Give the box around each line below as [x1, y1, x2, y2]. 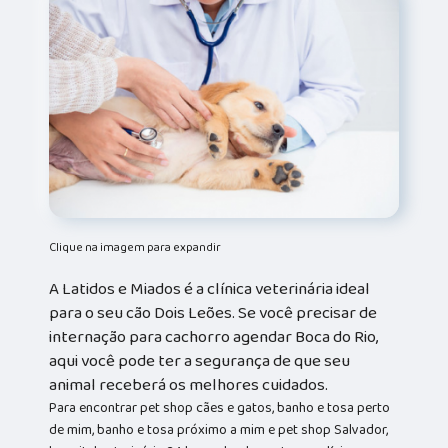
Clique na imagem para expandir [49, 238, 222, 258]
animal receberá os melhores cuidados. [49, 372, 329, 399]
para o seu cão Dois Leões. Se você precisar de [49, 300, 378, 327]
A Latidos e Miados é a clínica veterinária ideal [49, 276, 371, 303]
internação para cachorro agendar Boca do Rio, [49, 324, 379, 351]
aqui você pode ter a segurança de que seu [49, 348, 351, 375]
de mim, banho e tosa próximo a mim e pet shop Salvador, [49, 419, 389, 442]
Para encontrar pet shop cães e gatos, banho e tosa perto [49, 397, 391, 420]
